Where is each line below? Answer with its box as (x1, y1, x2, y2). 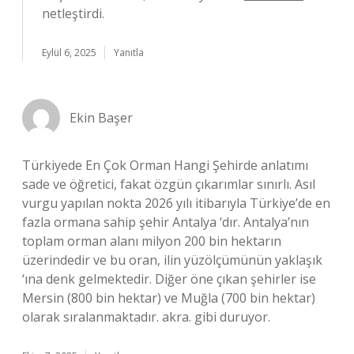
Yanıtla (114, 46, 144, 59)
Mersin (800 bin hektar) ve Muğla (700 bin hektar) (22, 289, 315, 307)
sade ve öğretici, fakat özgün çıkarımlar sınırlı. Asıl (22, 175, 315, 193)
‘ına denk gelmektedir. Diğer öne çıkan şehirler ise (22, 270, 316, 288)
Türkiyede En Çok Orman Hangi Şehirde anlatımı (22, 156, 308, 174)
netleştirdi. (42, 5, 104, 22)
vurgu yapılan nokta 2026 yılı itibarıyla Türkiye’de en (22, 194, 330, 212)
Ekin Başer (70, 109, 133, 126)
